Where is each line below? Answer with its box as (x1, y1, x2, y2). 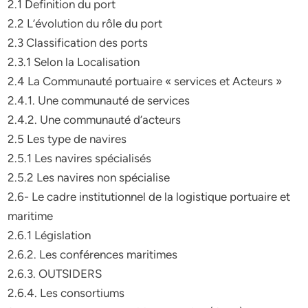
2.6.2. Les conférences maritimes (8, 247, 178, 261)
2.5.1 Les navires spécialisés (8, 151, 152, 165)
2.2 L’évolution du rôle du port (8, 16, 163, 30)
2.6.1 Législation (8, 228, 91, 242)
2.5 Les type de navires (8, 132, 127, 146)
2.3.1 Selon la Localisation (8, 55, 140, 69)
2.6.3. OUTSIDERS (8, 267, 102, 280)
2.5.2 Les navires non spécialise (8, 170, 170, 184)
